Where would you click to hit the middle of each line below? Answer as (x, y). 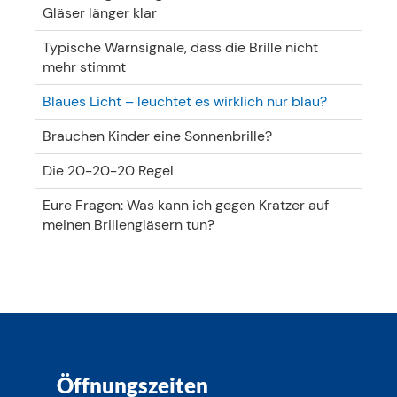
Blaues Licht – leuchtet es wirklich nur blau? (185, 101)
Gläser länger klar (100, 13)
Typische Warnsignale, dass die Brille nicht (180, 47)
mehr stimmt (84, 67)
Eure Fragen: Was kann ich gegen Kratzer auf (186, 205)
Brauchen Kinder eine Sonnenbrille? (157, 136)
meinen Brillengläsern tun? (128, 225)
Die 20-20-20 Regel (108, 171)
